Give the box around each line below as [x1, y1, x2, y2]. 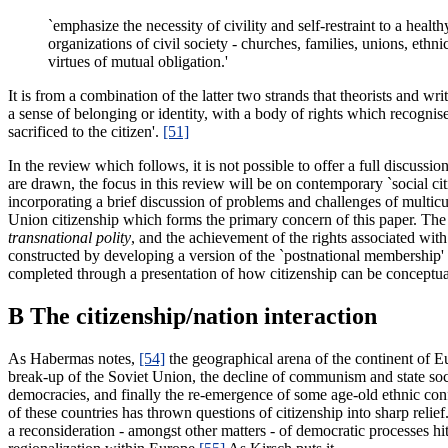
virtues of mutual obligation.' [48, 52, 228, 70]
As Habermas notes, [8, 349, 139, 367]
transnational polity [8, 228, 131, 246]
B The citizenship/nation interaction [8, 302, 377, 329]
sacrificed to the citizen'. [8, 122, 163, 140]
